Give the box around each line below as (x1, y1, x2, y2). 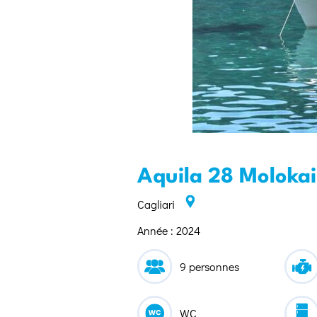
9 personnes (180, 259, 239, 275)
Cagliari (137, 196, 175, 212)
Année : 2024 (137, 222, 200, 238)
